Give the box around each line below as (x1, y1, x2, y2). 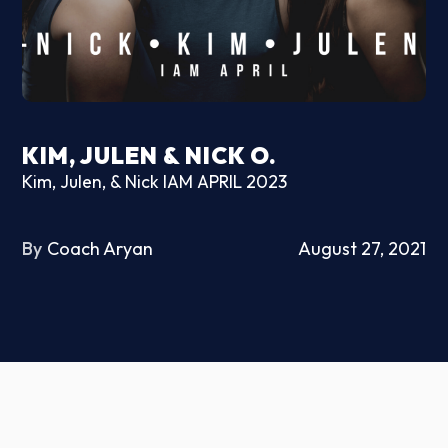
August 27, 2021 (297, 237, 426, 260)
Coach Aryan (47, 237, 154, 260)
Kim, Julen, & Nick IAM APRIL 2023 (22, 170, 288, 193)
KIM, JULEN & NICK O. (22, 141, 278, 170)
